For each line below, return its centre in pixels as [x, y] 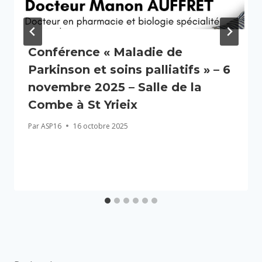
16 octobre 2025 [101, 126]
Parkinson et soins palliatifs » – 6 [129, 69]
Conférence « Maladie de [105, 52]
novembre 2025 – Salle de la [115, 87]
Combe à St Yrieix [83, 104]
